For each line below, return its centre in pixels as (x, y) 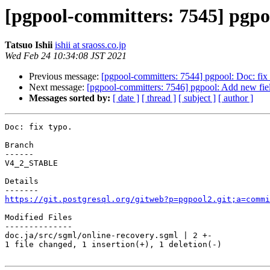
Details (22, 181)
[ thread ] (159, 98)
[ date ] (126, 98)
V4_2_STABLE (31, 163)
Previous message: (65, 77)
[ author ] (236, 98)
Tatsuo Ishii (29, 45)
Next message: (58, 87)
